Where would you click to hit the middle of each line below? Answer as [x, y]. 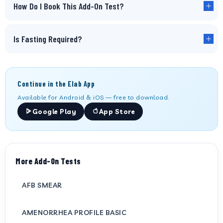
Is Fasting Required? [48, 39]
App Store [117, 111]
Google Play [54, 111]
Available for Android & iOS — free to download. [93, 97]
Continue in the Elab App [56, 84]
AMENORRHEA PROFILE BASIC [74, 212]
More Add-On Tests [48, 161]
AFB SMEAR [42, 185]
